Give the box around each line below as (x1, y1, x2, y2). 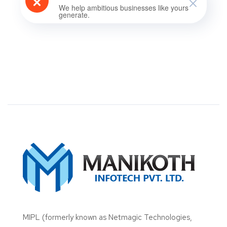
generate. (59, 9, 90, 20)
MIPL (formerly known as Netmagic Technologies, (23, 212, 192, 222)
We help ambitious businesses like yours (59, 2, 188, 13)
